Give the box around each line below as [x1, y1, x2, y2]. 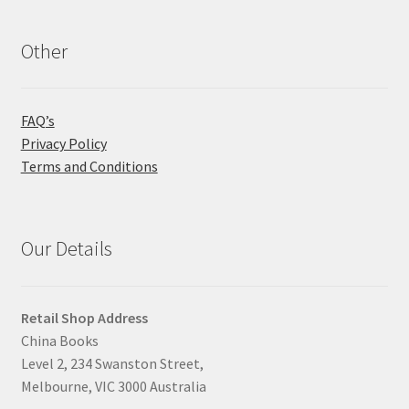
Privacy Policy [20, 133, 107, 152]
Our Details [20, 236, 112, 262]
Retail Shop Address [20, 309, 148, 328]
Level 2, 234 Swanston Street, [20, 354, 204, 373]
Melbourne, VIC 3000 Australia [20, 377, 206, 396]
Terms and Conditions [20, 156, 158, 175]
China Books [20, 331, 99, 351]
